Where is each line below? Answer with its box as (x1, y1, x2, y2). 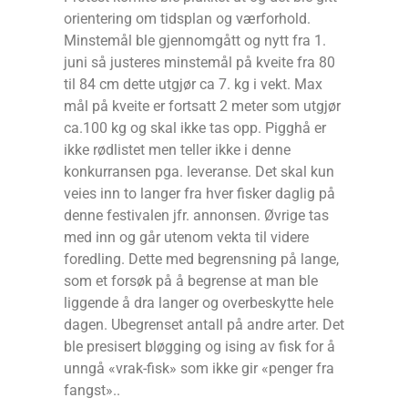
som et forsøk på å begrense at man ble (64, 271, 318, 290)
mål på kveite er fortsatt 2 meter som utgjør (64, 97, 341, 115)
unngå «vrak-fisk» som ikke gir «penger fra (64, 359, 334, 377)
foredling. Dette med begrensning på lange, (64, 250, 339, 268)
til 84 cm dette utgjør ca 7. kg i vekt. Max (64, 75, 322, 93)
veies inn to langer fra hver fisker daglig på (64, 184, 335, 202)
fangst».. (64, 381, 120, 399)
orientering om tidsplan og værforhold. (64, 9, 311, 27)
